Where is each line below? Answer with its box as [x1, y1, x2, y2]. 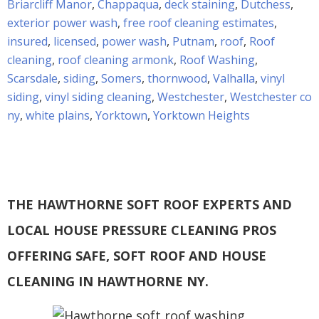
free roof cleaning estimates [123, 15, 274, 31]
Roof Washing [179, 52, 255, 68]
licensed [53, 33, 96, 49]
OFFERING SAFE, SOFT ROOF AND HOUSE [7, 247, 266, 264]
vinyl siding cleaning [45, 89, 152, 105]
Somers [101, 70, 142, 86]
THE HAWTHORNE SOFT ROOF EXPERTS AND [7, 196, 292, 213]
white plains [26, 108, 90, 123]
